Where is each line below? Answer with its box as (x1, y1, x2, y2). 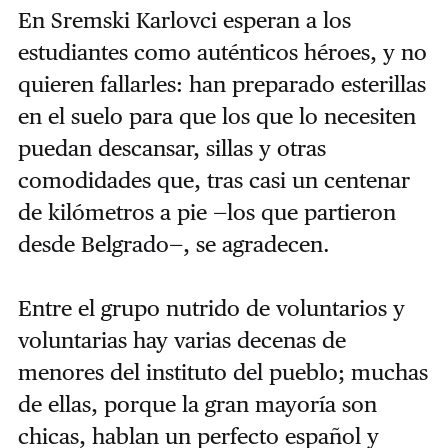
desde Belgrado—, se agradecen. (17, 230, 336, 257)
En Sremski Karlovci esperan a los (17, 6, 351, 33)
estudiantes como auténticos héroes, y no (17, 38, 427, 65)
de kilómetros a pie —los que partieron (17, 198, 396, 225)
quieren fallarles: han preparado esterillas (17, 70, 426, 97)
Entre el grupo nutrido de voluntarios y (17, 294, 405, 321)
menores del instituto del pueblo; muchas (17, 358, 428, 385)
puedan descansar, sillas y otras (17, 134, 326, 161)
